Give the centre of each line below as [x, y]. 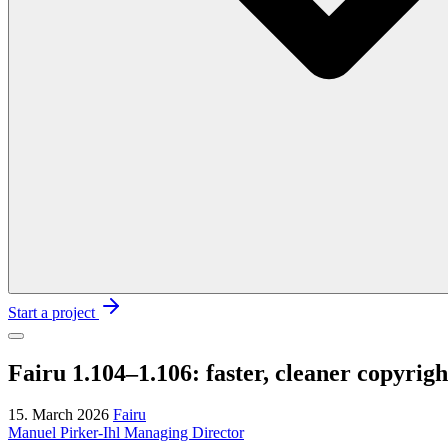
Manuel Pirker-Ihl [64, 433]
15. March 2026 [58, 415]
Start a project [51, 312]
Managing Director [184, 433]
